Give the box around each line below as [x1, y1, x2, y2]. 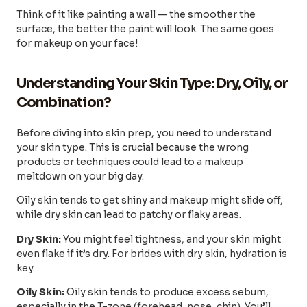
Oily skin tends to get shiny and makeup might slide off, [16, 194, 283, 207]
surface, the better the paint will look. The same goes [16, 22, 274, 35]
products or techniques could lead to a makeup [16, 155, 243, 168]
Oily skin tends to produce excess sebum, [64, 286, 269, 299]
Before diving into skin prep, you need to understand [16, 126, 271, 139]
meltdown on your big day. [16, 169, 146, 182]
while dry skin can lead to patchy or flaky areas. [16, 208, 241, 221]
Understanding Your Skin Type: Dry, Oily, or [16, 74, 288, 92]
